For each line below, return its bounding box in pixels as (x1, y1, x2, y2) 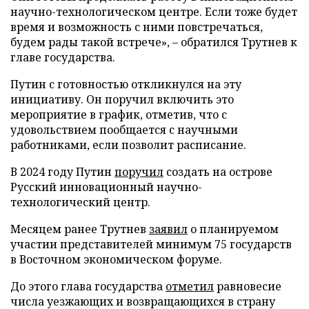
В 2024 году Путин (10, 163, 114, 179)
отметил (166, 278, 214, 294)
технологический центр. (10, 194, 150, 210)
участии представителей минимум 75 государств (10, 236, 292, 252)
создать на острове (163, 163, 272, 179)
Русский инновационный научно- (10, 179, 202, 195)
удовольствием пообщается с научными (10, 121, 238, 137)
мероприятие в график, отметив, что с (10, 106, 227, 122)
